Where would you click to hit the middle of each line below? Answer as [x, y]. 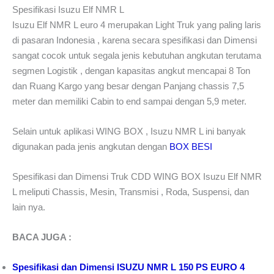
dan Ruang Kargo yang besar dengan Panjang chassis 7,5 [128, 86]
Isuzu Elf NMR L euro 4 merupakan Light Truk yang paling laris [137, 24]
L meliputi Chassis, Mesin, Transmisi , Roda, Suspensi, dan [131, 191]
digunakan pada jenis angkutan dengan [91, 146]
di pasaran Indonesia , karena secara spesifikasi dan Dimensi [135, 40]
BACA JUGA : [42, 237]
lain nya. [29, 207]
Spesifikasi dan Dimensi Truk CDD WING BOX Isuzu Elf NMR [137, 176]
